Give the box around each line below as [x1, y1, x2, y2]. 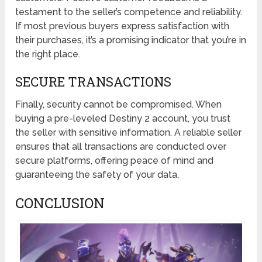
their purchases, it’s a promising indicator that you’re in [15, 34, 247, 46]
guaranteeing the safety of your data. [15, 168, 180, 180]
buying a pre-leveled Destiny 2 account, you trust [15, 112, 231, 124]
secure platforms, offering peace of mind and [15, 154, 214, 166]
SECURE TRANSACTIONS [15, 73, 172, 90]
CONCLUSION [15, 193, 105, 212]
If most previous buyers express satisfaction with [15, 20, 230, 32]
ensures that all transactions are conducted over [15, 140, 227, 152]
